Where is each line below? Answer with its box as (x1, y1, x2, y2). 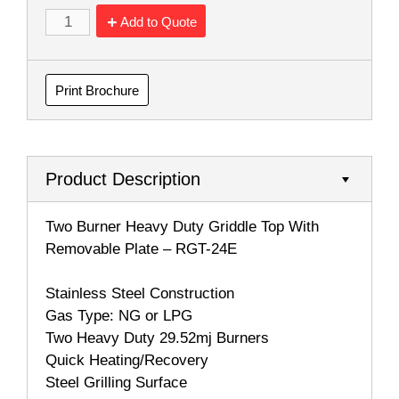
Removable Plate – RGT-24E (45, 240, 237, 257)
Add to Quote (120, 13, 197, 29)
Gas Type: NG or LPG (45, 307, 192, 325)
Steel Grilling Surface (45, 374, 187, 392)
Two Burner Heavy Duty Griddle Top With (45, 217, 319, 235)
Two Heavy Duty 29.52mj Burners (45, 330, 269, 347)
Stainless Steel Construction (45, 285, 234, 303)
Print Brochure (55, 82, 139, 98)
